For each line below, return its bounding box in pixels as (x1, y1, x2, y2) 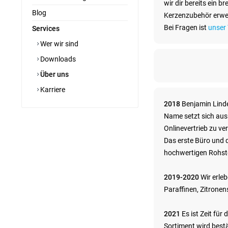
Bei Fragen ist (164, 23, 208, 32)
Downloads (39, 55, 76, 63)
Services (32, 24, 60, 33)
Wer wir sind (39, 40, 78, 48)
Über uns (39, 70, 69, 78)
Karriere (39, 85, 65, 94)
